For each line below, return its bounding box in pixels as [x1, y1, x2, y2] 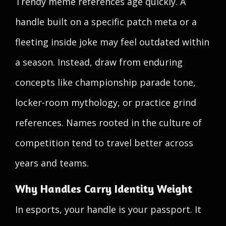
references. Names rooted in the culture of [15, 117, 202, 129]
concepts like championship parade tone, [15, 76, 196, 88]
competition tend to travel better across [15, 137, 193, 149]
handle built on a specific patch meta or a [15, 16, 197, 28]
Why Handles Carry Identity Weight [15, 182, 192, 195]
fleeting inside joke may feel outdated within [15, 36, 209, 48]
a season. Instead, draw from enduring [15, 56, 183, 68]
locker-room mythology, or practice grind [15, 96, 196, 108]
